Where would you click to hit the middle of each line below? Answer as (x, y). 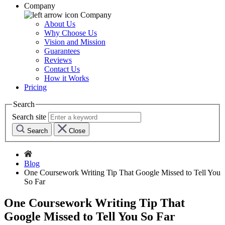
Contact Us (62, 69)
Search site (29, 117)
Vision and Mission (75, 42)
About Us (60, 24)
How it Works (67, 78)
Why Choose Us (71, 33)
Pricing (35, 87)
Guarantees (62, 51)
